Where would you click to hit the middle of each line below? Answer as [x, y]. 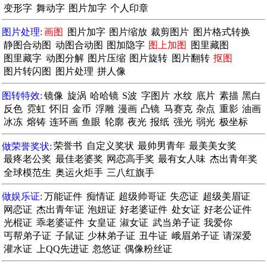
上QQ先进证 [62, 249]
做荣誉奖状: [27, 146]
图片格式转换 [221, 32]
